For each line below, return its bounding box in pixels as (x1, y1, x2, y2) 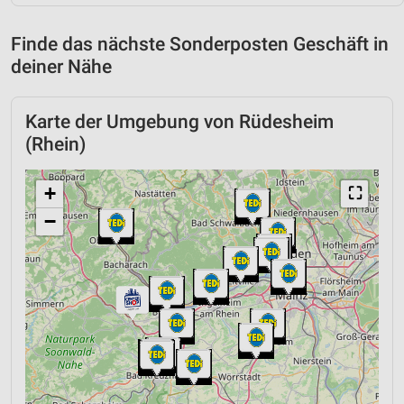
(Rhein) (25, 133, 86, 155)
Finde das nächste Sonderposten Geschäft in (11, 32, 389, 55)
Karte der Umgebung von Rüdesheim (25, 110, 334, 133)
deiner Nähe (11, 55, 112, 78)
